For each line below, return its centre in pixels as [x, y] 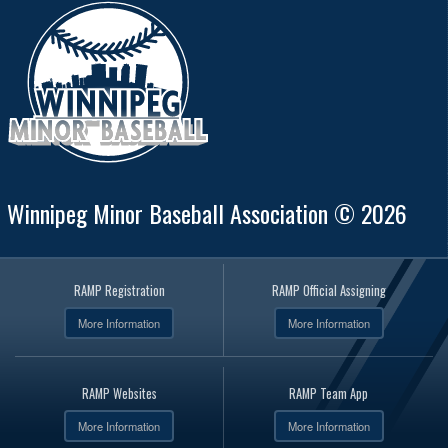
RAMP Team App [328, 393]
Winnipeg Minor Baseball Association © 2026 [207, 212]
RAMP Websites [119, 393]
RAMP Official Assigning [328, 290]
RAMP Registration [119, 290]
